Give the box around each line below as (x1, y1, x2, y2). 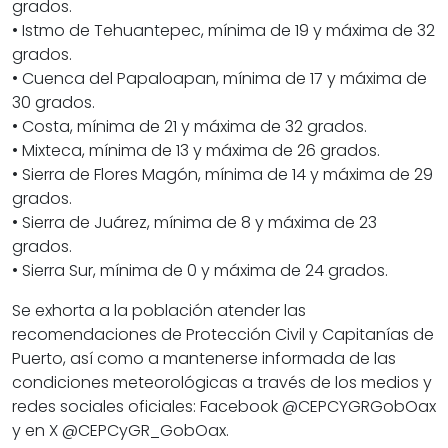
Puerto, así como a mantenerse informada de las (12, 347, 396, 371)
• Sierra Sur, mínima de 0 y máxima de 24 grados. (12, 259, 388, 283)
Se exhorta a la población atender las (12, 299, 306, 323)
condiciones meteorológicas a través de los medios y (12, 371, 432, 395)
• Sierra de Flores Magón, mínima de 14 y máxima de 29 (12, 163, 433, 187)
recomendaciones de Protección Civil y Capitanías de (12, 323, 434, 347)
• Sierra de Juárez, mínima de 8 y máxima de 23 (12, 211, 377, 235)
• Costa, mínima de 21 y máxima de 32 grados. (12, 115, 367, 139)
